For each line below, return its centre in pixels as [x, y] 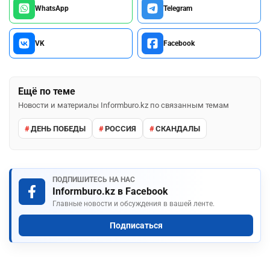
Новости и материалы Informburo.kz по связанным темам [124, 105]
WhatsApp [52, 9]
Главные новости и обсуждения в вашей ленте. [133, 204]
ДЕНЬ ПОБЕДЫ [58, 128]
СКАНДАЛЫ [178, 128]
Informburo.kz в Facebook [110, 192]
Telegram [178, 9]
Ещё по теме [47, 92]
